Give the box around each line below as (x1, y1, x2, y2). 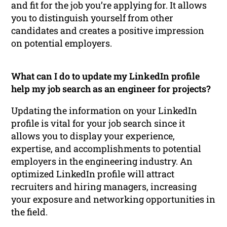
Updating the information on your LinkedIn (11, 104, 198, 117)
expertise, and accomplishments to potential (11, 142, 202, 155)
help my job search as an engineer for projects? (11, 82, 211, 95)
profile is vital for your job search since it (11, 117, 185, 129)
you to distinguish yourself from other (11, 11, 174, 24)
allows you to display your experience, (11, 129, 175, 142)
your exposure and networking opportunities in (11, 193, 216, 205)
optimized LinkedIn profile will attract (11, 167, 175, 180)
